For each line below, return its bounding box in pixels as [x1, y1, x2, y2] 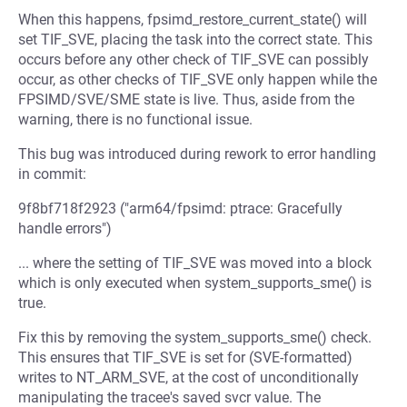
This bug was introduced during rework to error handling [18, 145, 376, 163]
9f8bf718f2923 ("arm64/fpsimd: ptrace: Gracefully [18, 200, 342, 217]
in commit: [18, 165, 86, 183]
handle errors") [18, 220, 112, 237]
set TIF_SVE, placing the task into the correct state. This [18, 31, 372, 48]
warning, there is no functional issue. [18, 111, 253, 128]
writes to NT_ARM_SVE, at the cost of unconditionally [18, 369, 359, 386]
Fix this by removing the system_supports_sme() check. [18, 329, 372, 346]
